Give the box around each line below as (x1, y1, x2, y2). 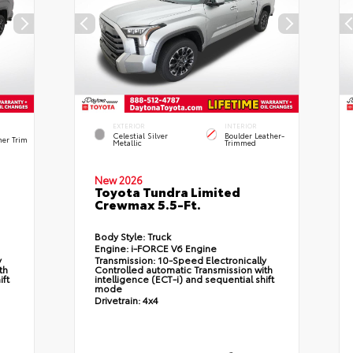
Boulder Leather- (224, 130, 284, 141)
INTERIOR (224, 121, 257, 131)
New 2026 (94, 173, 143, 188)
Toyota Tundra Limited (94, 182, 240, 201)
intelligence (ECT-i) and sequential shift (94, 272, 274, 286)
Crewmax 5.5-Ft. (94, 195, 201, 214)
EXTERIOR (112, 121, 145, 131)
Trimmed (224, 137, 256, 148)
